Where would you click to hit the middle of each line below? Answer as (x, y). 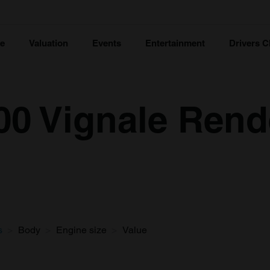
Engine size (81, 230)
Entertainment (175, 43)
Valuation (49, 43)
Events (107, 43)
